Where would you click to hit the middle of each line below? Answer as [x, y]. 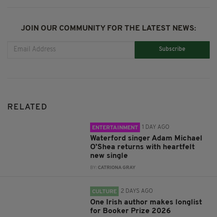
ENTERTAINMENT [115, 128]
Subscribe [172, 50]
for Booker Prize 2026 [131, 211]
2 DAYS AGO [137, 191]
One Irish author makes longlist [146, 202]
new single [109, 156]
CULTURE [105, 192]
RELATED [27, 107]
